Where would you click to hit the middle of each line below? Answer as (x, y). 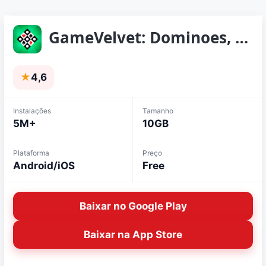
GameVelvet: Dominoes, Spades (242, 38)
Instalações (32, 111)
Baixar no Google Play (133, 206)
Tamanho (158, 111)
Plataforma (31, 153)
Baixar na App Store (133, 234)
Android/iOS (44, 166)
